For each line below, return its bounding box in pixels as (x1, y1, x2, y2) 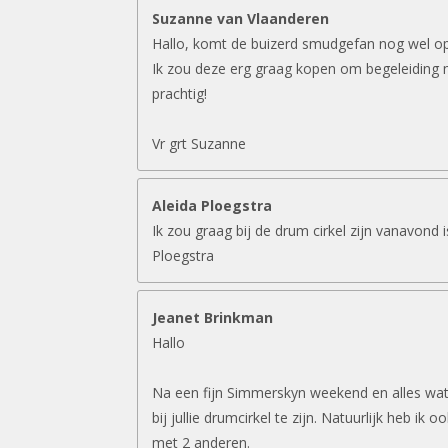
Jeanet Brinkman (152, 307, 273, 327)
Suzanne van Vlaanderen (152, 8, 329, 28)
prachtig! (152, 83, 207, 103)
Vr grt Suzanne (152, 133, 246, 153)
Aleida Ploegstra (152, 195, 272, 215)
